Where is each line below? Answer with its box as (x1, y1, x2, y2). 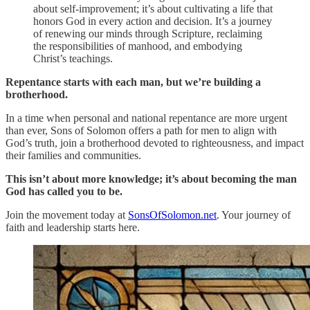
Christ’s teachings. (33, 52, 113, 64)
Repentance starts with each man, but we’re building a (6, 75, 261, 88)
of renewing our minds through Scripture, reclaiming (33, 27, 262, 39)
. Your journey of (217, 208, 291, 221)
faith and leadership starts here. (6, 221, 140, 233)
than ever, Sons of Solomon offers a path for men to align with (6, 124, 277, 136)
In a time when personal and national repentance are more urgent (6, 111, 287, 124)
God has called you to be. (6, 185, 122, 197)
